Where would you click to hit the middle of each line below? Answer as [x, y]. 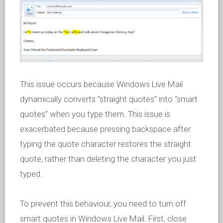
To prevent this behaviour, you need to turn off [103, 203]
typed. [31, 173]
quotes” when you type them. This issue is [95, 114]
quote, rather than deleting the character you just [108, 159]
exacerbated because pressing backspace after [105, 129]
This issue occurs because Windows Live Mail [101, 84]
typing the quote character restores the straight [106, 144]
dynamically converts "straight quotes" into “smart [109, 99]
